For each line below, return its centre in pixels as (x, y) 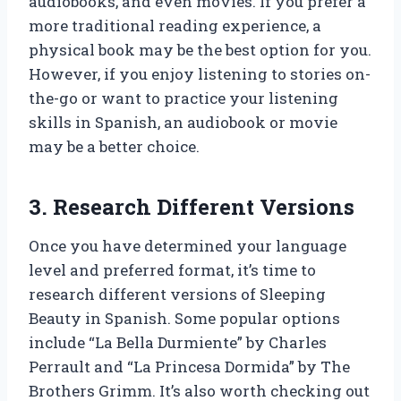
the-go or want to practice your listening (183, 98)
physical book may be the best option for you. (200, 49)
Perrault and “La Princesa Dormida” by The (189, 366)
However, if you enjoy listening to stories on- (200, 73)
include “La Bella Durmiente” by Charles (178, 342)
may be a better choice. (114, 146)
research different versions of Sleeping (177, 294)
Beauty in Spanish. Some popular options (184, 318)
